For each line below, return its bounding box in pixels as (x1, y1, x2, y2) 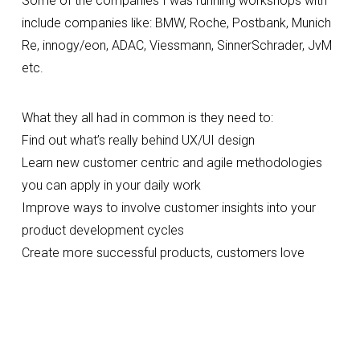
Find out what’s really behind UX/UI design (21, 132, 255, 148)
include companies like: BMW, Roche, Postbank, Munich (21, 14, 331, 31)
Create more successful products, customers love (21, 244, 305, 260)
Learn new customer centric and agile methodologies (21, 154, 322, 170)
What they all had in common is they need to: (21, 109, 273, 125)
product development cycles (21, 222, 184, 238)
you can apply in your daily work (21, 177, 201, 193)
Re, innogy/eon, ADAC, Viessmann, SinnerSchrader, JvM (21, 37, 332, 53)
